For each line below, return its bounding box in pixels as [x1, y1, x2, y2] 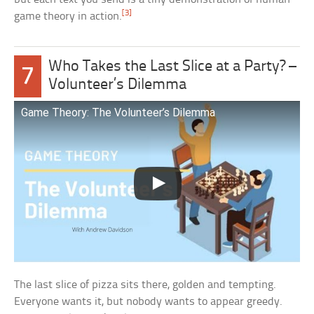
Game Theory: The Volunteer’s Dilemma [21, 106, 216, 120]
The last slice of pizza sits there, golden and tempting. [14, 278, 277, 291]
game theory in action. [14, 11, 123, 23]
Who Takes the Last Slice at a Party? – [48, 59, 296, 76]
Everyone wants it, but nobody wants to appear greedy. [14, 295, 283, 308]
